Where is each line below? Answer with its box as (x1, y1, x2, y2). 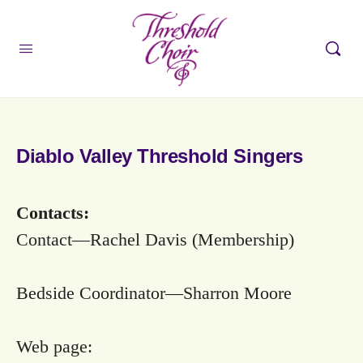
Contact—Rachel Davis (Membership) (16, 229, 294, 250)
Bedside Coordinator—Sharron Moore (16, 283, 292, 303)
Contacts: (16, 203, 89, 223)
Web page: (16, 336, 92, 357)
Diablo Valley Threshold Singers (16, 145, 303, 167)
